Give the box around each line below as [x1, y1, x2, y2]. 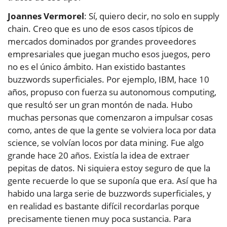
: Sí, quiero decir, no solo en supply [84, 10, 219, 22]
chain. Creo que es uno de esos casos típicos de [8, 23, 194, 35]
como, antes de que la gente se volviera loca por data [8, 124, 216, 136]
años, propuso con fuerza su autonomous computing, [8, 86, 216, 98]
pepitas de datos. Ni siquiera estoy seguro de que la [8, 162, 210, 174]
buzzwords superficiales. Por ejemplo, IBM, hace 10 [8, 73, 209, 86]
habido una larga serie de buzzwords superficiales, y [8, 187, 211, 200]
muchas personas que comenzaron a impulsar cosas [8, 111, 213, 124]
